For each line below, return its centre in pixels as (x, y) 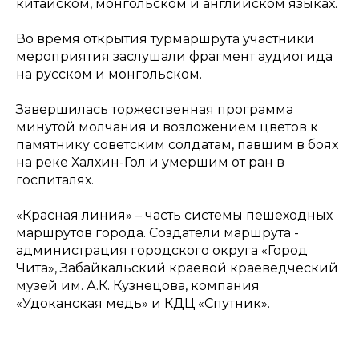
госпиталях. (55, 180)
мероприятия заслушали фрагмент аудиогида (174, 56)
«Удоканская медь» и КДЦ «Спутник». (143, 303)
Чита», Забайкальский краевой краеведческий (177, 268)
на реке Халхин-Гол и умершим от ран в (150, 162)
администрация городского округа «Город (162, 250)
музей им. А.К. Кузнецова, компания (138, 286)
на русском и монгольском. (109, 74)
